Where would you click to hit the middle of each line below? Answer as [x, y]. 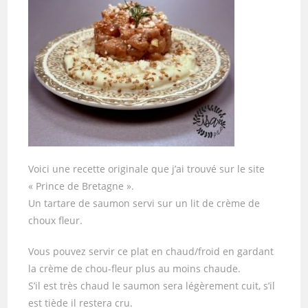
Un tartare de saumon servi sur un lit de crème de [144, 203]
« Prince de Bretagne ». [81, 186]
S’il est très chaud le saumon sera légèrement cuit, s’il [152, 286]
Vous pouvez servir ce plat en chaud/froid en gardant [151, 251]
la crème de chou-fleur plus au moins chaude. [135, 268]
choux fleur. [56, 220]
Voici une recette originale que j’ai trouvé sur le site [147, 169]
